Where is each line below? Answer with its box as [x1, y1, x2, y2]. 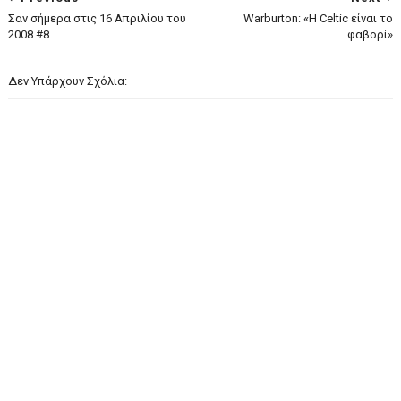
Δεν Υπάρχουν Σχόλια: [7, 74, 127, 88]
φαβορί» [347, 28, 394, 41]
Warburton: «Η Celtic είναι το [243, 12, 394, 25]
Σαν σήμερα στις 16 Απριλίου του [7, 12, 186, 25]
